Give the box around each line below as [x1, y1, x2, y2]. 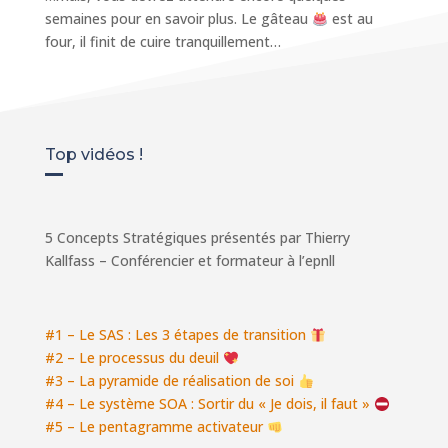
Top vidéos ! [44, 145, 143, 165]
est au [327, 9, 373, 29]
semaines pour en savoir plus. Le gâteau [44, 9, 312, 29]
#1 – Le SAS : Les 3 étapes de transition [44, 325, 306, 345]
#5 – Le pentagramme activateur [44, 417, 263, 437]
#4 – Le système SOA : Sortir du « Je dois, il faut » [44, 394, 370, 414]
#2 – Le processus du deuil [44, 348, 219, 368]
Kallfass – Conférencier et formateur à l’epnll [44, 251, 335, 271]
